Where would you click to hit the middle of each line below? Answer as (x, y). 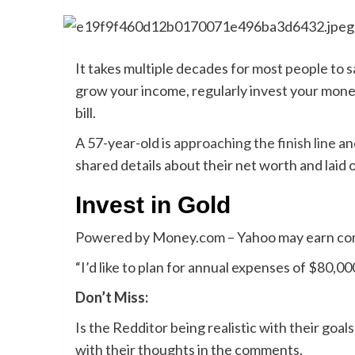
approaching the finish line (254, 143)
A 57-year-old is (124, 143)
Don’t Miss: (111, 298)
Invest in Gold (153, 205)
